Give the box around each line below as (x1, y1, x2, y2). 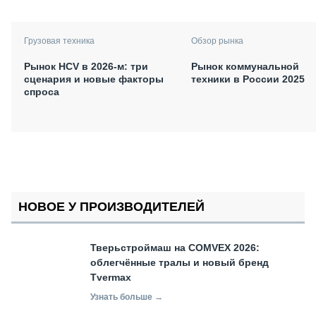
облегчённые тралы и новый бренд (90, 257, 269, 269)
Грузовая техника (24, 35, 95, 46)
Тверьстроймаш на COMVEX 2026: (90, 242, 260, 254)
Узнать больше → (90, 292, 163, 303)
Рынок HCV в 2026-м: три (24, 60, 148, 72)
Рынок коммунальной (191, 60, 299, 72)
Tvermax (90, 272, 131, 284)
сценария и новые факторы (24, 73, 164, 85)
